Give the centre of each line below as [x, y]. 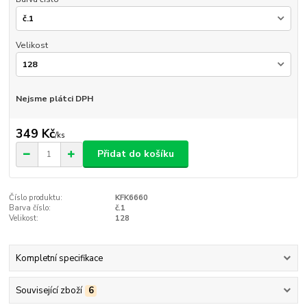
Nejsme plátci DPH [54, 99]
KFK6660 [131, 198]
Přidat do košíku [136, 154]
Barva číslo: [30, 208]
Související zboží [49, 291]
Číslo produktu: [36, 198]
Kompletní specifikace [59, 258]
